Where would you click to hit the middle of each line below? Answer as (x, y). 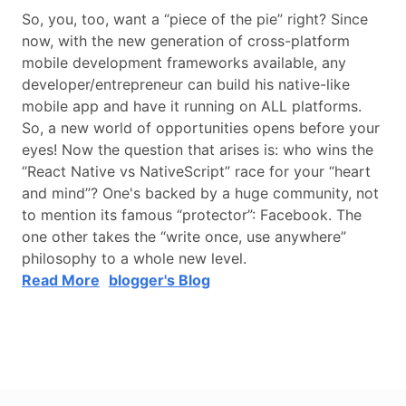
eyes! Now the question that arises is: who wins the (198, 150)
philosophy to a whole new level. (134, 259)
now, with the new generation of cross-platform (186, 41)
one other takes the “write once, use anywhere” (184, 237)
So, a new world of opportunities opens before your (201, 128)
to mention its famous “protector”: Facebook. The (192, 215)
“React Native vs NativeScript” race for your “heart (196, 172)
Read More (61, 280)
